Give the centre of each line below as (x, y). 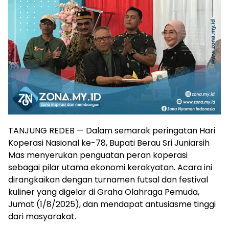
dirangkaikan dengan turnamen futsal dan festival (108, 179)
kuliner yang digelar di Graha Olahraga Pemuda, (104, 192)
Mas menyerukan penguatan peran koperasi (98, 155)
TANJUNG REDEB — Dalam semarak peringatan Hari (112, 130)
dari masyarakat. (42, 216)
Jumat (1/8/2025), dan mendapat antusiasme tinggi (112, 204)
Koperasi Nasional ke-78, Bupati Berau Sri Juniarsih (109, 143)
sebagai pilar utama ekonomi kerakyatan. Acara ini (110, 167)
